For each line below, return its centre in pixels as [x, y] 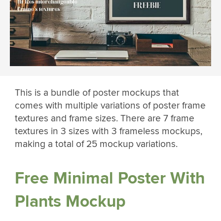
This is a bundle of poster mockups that [97, 92]
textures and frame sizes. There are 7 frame [105, 118]
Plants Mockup [70, 202]
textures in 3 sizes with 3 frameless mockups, [109, 131]
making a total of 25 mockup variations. [96, 144]
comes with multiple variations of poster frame [110, 105]
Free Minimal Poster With [110, 179]
